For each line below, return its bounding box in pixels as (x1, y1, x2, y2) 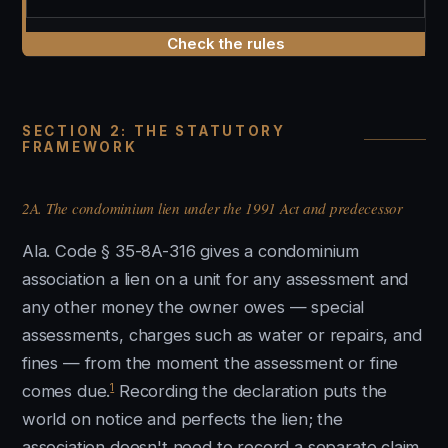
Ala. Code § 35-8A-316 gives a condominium (22, 241, 360, 261)
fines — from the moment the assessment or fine (22, 353, 399, 373)
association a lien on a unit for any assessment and (22, 269, 409, 289)
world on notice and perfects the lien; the (22, 409, 343, 429)
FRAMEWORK (22, 139, 138, 155)
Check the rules (166, 34, 285, 53)
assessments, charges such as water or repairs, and (22, 325, 422, 345)
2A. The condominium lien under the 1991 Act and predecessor (22, 198, 403, 218)
